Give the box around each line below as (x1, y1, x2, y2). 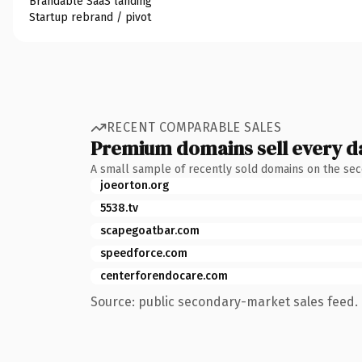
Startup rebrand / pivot (29, 10, 151, 24)
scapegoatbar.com (100, 223, 200, 238)
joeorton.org (100, 178, 169, 192)
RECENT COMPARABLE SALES (107, 120, 282, 135)
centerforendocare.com (100, 268, 228, 283)
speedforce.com (100, 246, 187, 260)
